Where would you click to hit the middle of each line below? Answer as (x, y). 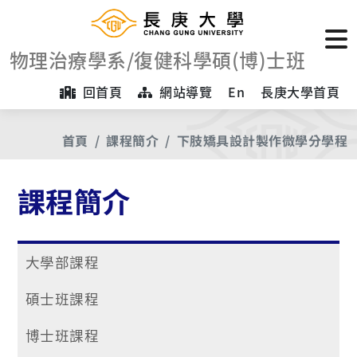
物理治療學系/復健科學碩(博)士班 (158, 60)
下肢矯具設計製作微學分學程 (262, 141)
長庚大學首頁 (300, 92)
